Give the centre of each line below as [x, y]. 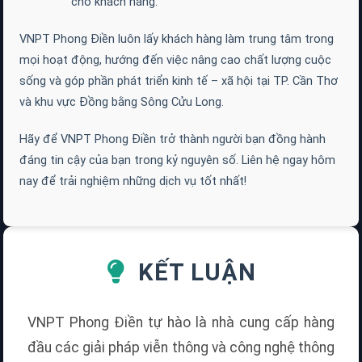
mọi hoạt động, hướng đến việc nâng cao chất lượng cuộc [175, 59]
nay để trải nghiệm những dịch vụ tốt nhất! [133, 181]
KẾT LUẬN [194, 273]
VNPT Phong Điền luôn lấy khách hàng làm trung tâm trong [177, 38]
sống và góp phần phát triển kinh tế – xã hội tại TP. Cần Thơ [179, 80]
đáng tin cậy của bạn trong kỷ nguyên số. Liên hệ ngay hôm [177, 160]
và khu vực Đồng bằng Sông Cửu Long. [122, 101]
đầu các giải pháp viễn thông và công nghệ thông [181, 348]
